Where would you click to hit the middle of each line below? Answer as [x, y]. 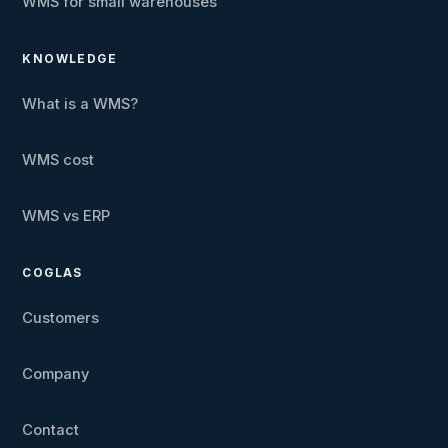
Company [56, 374]
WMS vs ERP [66, 216]
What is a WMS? [80, 104]
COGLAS [52, 273]
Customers [61, 318]
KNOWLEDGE [70, 59]
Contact [51, 430]
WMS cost [58, 160]
